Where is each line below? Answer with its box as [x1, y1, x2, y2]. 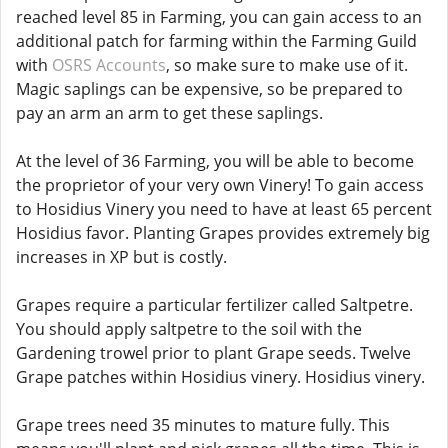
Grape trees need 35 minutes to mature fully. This [16, 414, 390, 436]
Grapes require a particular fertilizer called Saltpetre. [16, 294, 413, 316]
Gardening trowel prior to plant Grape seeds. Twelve [16, 342, 411, 364]
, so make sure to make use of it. [166, 54, 408, 76]
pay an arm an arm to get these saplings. [16, 102, 323, 124]
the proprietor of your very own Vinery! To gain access [16, 174, 424, 196]
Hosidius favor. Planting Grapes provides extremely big [16, 222, 430, 244]
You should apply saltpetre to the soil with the [16, 318, 362, 340]
